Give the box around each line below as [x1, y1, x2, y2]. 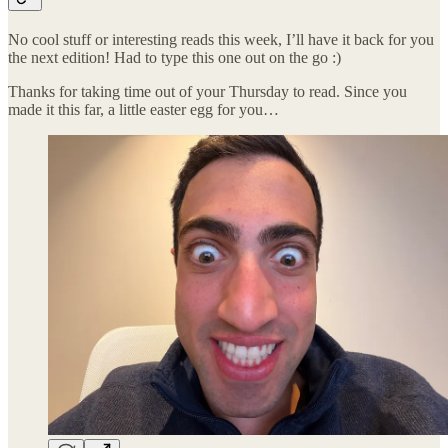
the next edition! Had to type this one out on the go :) [8, 48, 341, 66]
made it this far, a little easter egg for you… [8, 100, 279, 118]
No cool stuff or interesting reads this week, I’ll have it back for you [8, 30, 434, 48]
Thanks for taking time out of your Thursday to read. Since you [8, 82, 407, 100]
